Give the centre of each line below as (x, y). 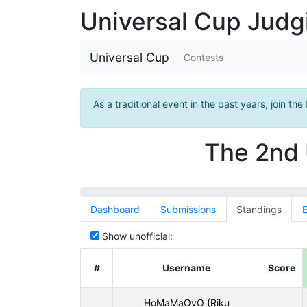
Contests (204, 57)
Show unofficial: (136, 236)
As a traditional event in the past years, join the (199, 103)
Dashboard (115, 209)
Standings (259, 209)
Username (186, 268)
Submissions (188, 209)
